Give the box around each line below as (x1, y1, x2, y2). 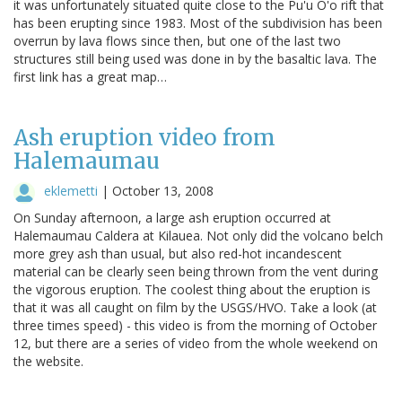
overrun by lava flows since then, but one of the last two (13, 31, 341, 49)
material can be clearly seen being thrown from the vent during (13, 262, 378, 280)
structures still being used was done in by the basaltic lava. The (13, 49, 377, 67)
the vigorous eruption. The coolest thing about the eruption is (13, 280, 371, 298)
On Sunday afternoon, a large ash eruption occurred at (13, 208, 331, 226)
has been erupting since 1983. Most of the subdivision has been (13, 13, 382, 31)
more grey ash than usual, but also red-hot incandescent (13, 244, 342, 262)
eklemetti (44, 181, 98, 199)
